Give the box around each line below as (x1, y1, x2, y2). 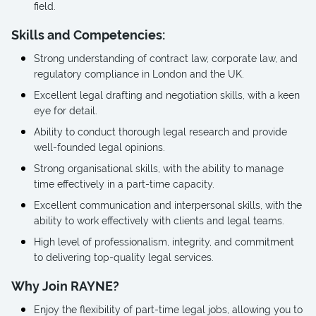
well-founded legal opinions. (34, 142, 165, 153)
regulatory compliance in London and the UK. (34, 68, 244, 80)
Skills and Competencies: (11, 28, 165, 42)
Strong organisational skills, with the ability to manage (34, 163, 284, 174)
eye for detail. (34, 105, 97, 116)
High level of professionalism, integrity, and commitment (34, 236, 294, 248)
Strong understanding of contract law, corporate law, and (34, 53, 298, 64)
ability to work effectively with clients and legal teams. (34, 215, 284, 226)
